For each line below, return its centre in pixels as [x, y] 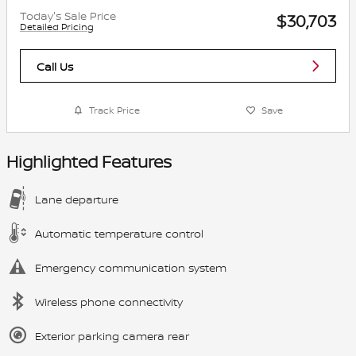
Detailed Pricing [57, 27]
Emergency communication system [131, 267]
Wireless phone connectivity [109, 301]
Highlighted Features [89, 161]
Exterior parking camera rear [112, 335]
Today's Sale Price [68, 16]
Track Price [114, 110]
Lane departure [77, 199]
